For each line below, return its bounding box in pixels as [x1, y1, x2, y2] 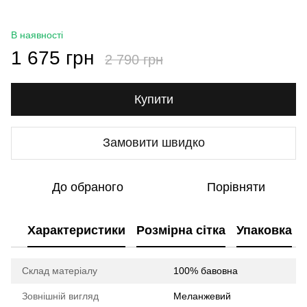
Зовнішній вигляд [22, 290, 99, 302]
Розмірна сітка [136, 223, 225, 238]
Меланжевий [173, 290, 231, 302]
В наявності [11, 29, 63, 40]
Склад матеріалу [22, 265, 97, 276]
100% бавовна [173, 265, 238, 276]
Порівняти [206, 180, 265, 194]
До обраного [52, 180, 123, 194]
